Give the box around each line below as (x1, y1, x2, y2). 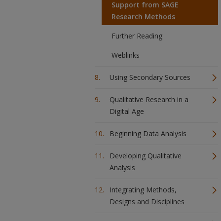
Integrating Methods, (110, 185, 177, 194)
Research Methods (111, 12, 175, 21)
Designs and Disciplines (110, 197, 184, 206)
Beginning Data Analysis (110, 129, 186, 138)
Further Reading (111, 31, 162, 40)
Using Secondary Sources (110, 73, 190, 82)
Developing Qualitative (110, 151, 182, 160)
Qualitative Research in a (110, 95, 188, 104)
